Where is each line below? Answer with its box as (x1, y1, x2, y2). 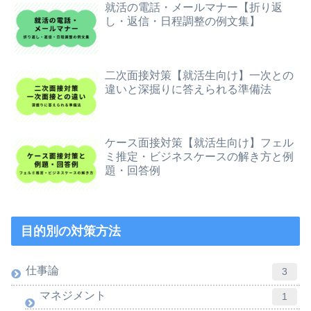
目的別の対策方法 (21, 224, 121, 238)
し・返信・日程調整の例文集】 (105, 15, 261, 28)
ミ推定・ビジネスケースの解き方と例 (105, 151, 294, 163)
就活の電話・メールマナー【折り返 (105, 1, 283, 14)
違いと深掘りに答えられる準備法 (105, 83, 272, 95)
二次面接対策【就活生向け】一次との (105, 69, 294, 81)
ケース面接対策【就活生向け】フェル (105, 137, 294, 149)
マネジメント (39, 289, 106, 302)
